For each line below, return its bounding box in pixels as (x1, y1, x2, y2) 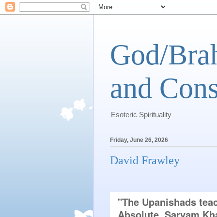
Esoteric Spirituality (111, 110, 171, 119)
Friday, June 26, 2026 (110, 137, 168, 144)
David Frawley (110, 154, 180, 167)
